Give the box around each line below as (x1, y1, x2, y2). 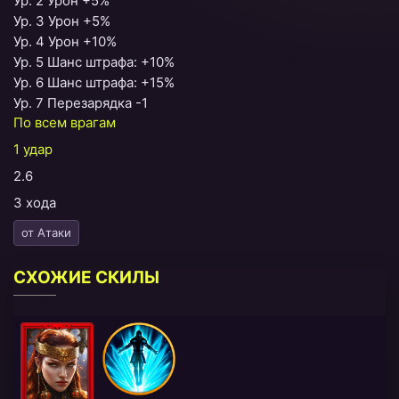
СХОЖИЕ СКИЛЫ (13, 266, 159, 288)
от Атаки (21, 224, 71, 240)
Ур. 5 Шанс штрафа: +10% (13, 53, 175, 70)
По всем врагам (13, 113, 116, 131)
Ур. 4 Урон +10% (13, 32, 117, 50)
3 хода (13, 193, 56, 211)
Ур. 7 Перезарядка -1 (13, 94, 148, 111)
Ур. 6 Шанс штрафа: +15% (13, 73, 175, 91)
